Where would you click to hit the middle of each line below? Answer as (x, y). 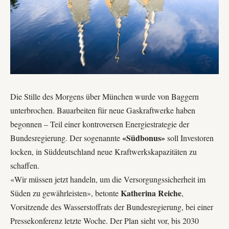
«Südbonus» (144, 138)
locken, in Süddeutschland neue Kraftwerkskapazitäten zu (104, 151)
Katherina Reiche (151, 193)
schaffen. (25, 165)
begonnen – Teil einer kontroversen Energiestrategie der (100, 124)
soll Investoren (189, 138)
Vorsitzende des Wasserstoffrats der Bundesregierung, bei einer (112, 207)
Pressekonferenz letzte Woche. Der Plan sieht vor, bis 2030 (105, 220)
